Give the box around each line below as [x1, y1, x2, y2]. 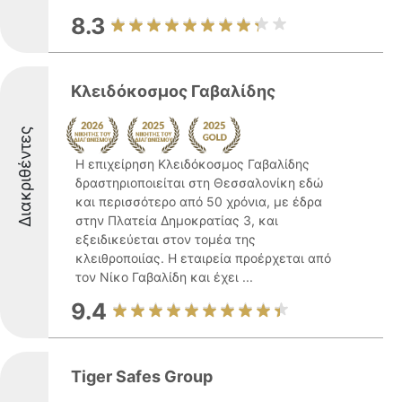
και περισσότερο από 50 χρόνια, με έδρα [75, 194, 322, 209]
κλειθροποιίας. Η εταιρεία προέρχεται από [75, 250, 331, 266]
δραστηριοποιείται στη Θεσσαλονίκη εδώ [75, 175, 323, 190]
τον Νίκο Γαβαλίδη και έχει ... [75, 269, 253, 284]
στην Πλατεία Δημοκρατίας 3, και [75, 213, 278, 228]
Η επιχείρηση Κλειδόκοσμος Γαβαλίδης [75, 156, 310, 171]
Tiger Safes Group [71, 367, 213, 386]
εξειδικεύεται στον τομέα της [75, 232, 256, 247]
